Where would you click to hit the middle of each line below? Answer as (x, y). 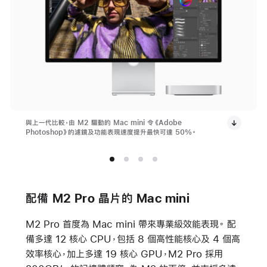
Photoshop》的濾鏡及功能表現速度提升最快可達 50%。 (111, 132)
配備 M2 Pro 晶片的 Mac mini (107, 198)
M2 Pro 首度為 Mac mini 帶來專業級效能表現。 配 (131, 223)
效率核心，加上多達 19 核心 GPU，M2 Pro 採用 (124, 253)
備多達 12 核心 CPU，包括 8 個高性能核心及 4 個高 (133, 238)
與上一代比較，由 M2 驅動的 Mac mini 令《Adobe (103, 122)
